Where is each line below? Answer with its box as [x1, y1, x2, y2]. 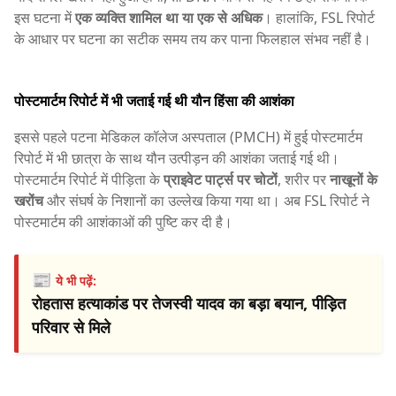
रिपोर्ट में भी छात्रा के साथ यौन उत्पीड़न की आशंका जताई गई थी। [14, 148, 339, 169]
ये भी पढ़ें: [56, 272, 96, 290]
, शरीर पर [278, 170, 330, 190]
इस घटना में [14, 7, 75, 27]
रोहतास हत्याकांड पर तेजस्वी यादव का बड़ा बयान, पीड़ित [32, 293, 346, 315]
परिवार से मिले [32, 316, 110, 339]
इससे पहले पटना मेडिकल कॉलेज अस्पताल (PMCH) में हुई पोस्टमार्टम [14, 127, 362, 148]
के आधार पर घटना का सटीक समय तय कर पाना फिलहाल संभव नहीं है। [14, 28, 371, 49]
